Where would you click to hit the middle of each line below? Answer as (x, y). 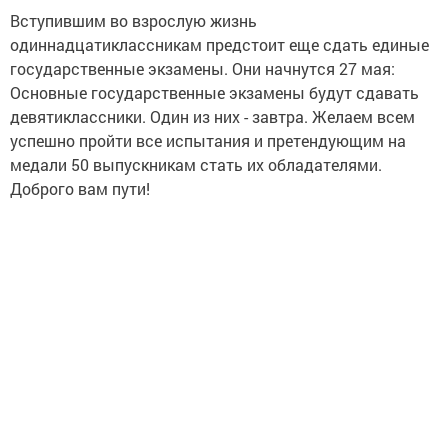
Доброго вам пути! (80, 188)
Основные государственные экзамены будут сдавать (214, 92)
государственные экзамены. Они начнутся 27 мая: (202, 68)
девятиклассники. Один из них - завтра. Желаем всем (212, 116)
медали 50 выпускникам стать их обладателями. (196, 164)
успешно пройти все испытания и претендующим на (208, 140)
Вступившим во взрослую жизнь (133, 20)
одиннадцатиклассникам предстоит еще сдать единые (219, 44)
